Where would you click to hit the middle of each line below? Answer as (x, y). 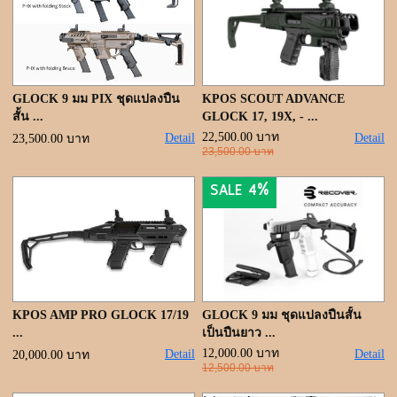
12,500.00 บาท (238, 368)
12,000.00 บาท (241, 353)
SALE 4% (240, 190)
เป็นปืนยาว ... (239, 333)
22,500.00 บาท (241, 137)
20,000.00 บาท (51, 355)
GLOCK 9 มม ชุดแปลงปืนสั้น (282, 315)
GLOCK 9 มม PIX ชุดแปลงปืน (96, 99)
